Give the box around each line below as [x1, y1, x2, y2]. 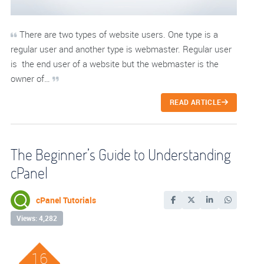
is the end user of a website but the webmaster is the [11, 58, 219, 70]
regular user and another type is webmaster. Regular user [11, 43, 232, 55]
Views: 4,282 [16, 214, 57, 223]
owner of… [11, 72, 52, 84]
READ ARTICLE [170, 97, 222, 107]
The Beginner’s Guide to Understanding [11, 144, 231, 164]
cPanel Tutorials [36, 194, 96, 206]
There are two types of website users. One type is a [17, 28, 218, 40]
